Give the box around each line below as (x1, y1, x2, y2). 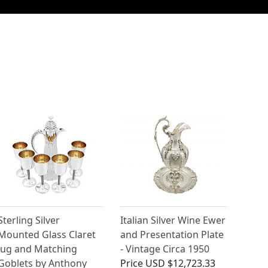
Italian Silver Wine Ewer (120, 214, 226, 227)
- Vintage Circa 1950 (120, 242, 210, 256)
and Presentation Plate (120, 228, 224, 242)
